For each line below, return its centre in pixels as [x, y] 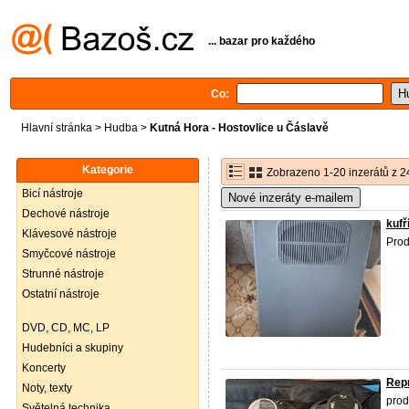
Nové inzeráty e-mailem [291, 198]
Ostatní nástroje [61, 294]
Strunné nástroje [63, 274]
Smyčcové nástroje [69, 254]
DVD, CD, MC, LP [66, 328]
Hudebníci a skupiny [73, 348]
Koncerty [44, 368]
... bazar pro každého [262, 41]
